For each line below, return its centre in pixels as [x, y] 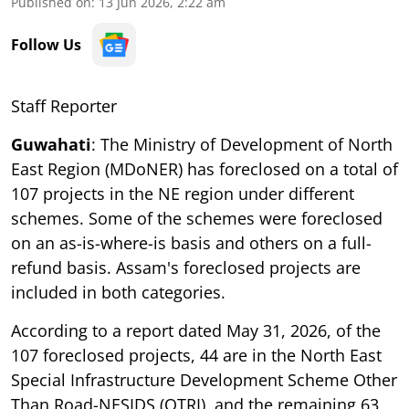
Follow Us [46, 44]
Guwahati [51, 144]
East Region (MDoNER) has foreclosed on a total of [204, 168]
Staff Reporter [64, 105]
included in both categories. [118, 292]
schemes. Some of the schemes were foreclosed [197, 218]
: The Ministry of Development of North [242, 144]
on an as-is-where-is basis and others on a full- [191, 242]
